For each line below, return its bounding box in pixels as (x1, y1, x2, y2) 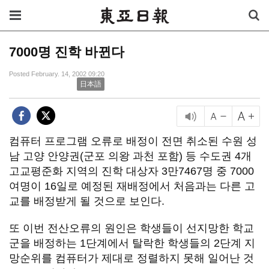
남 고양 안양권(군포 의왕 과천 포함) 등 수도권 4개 (9, 150, 252, 162)
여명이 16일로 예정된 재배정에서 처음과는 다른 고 (9, 180, 255, 192)
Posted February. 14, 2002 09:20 (9, 70, 104, 77)
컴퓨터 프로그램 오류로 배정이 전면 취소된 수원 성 (9, 135, 257, 147)
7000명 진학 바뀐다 (9, 44, 124, 59)
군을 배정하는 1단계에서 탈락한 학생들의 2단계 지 (9, 237, 255, 249)
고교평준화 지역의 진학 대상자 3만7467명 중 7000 (9, 165, 254, 177)
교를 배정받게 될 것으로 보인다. (9, 195, 165, 207)
